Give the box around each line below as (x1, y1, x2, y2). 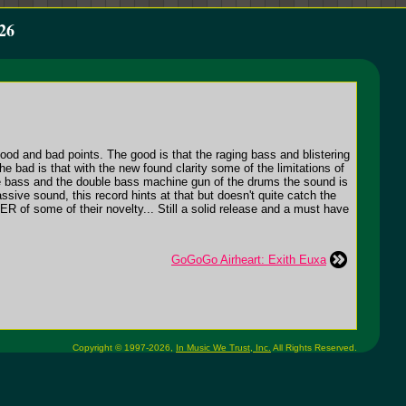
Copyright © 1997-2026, (72, 343, 176, 353)
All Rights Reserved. (271, 343, 357, 353)
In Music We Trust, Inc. (176, 343, 271, 353)
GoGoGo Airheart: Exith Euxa (171, 253, 326, 266)
